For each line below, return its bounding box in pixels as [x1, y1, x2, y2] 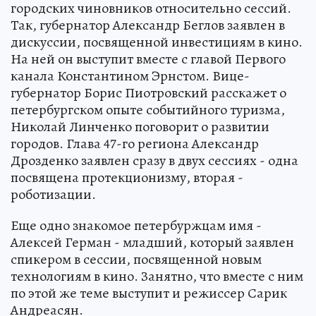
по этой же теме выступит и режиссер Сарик [11, 283, 287, 303]
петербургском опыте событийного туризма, [11, 99, 285, 119]
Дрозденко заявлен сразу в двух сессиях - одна [11, 150, 298, 170]
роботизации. [11, 184, 96, 204]
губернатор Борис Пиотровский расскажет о [11, 83, 286, 102]
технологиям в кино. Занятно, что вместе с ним [11, 266, 303, 286]
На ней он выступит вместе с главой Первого [11, 49, 286, 68]
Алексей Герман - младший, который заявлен [11, 232, 294, 252]
